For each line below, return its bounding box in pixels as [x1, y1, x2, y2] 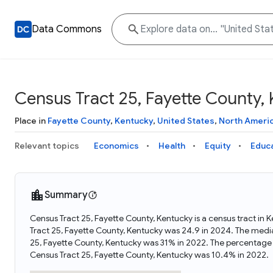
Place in [15, 115, 48, 126]
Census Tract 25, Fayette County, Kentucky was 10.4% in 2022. [30, 249, 269, 260]
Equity [205, 140, 231, 151]
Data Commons [32, 23, 102, 35]
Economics [94, 140, 139, 151]
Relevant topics [15, 140, 79, 151]
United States [157, 115, 214, 126]
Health [158, 140, 185, 151]
